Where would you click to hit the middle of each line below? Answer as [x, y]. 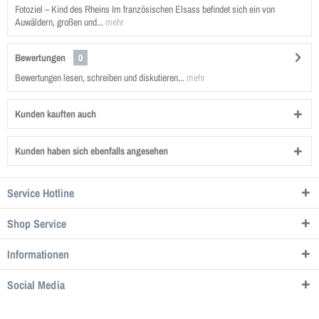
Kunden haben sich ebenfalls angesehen [91, 151]
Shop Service [37, 224]
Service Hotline [41, 193]
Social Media [36, 285]
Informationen [38, 254]
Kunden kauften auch [56, 114]
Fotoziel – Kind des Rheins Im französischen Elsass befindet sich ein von [145, 9]
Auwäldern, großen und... [59, 22]
